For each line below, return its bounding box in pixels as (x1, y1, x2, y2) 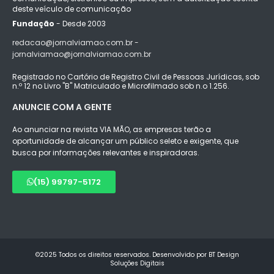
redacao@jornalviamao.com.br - (12, 37, 139, 48)
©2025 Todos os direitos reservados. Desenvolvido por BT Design (35, 250, 239, 259)
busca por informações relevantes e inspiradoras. (12, 147, 199, 158)
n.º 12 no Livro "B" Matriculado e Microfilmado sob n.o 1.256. (12, 80, 229, 91)
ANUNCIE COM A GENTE (12, 100, 111, 113)
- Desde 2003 (54, 18, 106, 29)
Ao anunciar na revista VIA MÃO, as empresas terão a (12, 124, 211, 135)
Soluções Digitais (109, 258, 165, 268)
